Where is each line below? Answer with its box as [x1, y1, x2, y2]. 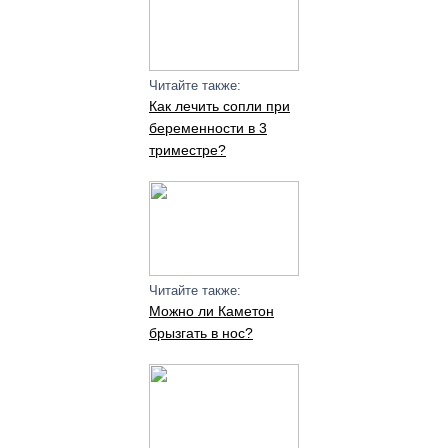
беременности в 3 [148, 120, 267, 136]
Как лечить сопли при [148, 98, 290, 114]
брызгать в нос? [148, 325, 253, 341]
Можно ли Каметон [148, 303, 274, 319]
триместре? [148, 142, 226, 158]
